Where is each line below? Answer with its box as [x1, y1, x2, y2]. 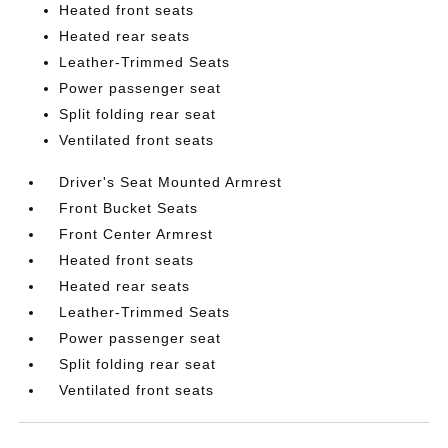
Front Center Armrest [59, 226, 214, 243]
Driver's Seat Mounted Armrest [59, 174, 283, 191]
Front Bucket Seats [59, 200, 199, 217]
